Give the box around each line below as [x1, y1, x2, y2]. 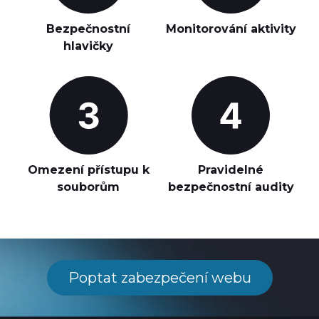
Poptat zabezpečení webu [68, 269, 251, 286]
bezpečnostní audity [167, 180, 294, 194]
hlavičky [63, 39, 113, 53]
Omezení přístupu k [27, 163, 150, 177]
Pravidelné [198, 163, 263, 177]
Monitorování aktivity [165, 22, 296, 36]
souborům [57, 180, 120, 194]
